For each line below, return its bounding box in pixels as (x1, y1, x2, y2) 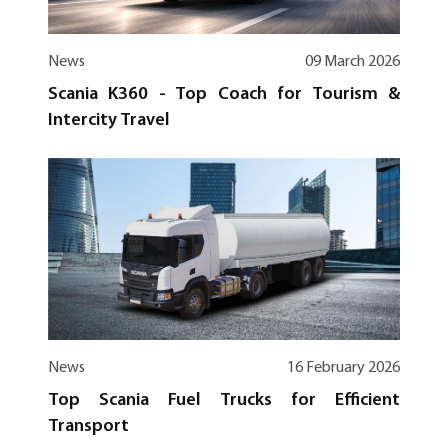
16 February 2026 (287, 359, 400, 376)
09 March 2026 (305, 54, 400, 71)
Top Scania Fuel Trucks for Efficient (48, 390, 400, 410)
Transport (48, 416, 129, 436)
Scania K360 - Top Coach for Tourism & (48, 85, 400, 105)
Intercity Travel (48, 111, 170, 131)
